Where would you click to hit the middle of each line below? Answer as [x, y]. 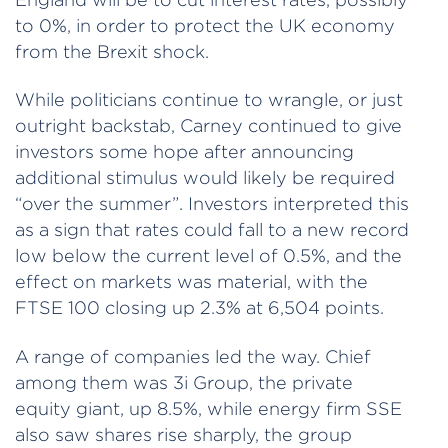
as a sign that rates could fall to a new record [212, 230]
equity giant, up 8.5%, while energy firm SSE [208, 408]
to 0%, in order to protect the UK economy [205, 25]
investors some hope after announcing [184, 152]
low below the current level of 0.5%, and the [208, 256]
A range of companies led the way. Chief [193, 356]
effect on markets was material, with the [191, 282]
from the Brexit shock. [112, 51]
